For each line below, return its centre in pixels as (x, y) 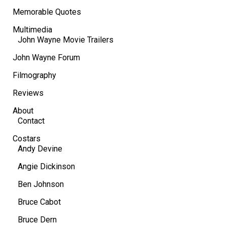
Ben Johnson (41, 184)
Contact (31, 121)
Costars (27, 138)
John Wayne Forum (46, 57)
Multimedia (32, 29)
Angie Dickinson (46, 166)
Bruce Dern (37, 219)
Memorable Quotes (47, 12)
